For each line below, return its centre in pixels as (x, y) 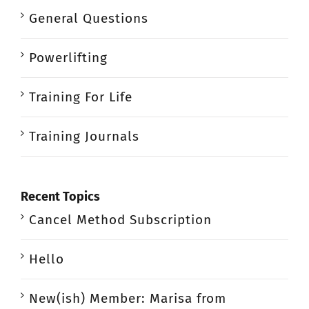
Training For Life (81, 97)
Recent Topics (60, 196)
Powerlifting (68, 57)
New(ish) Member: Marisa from (128, 299)
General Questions (89, 18)
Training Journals (84, 136)
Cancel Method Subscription (120, 220)
